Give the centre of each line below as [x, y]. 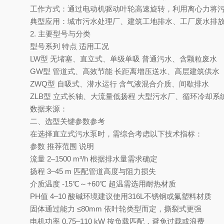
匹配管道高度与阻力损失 [115, 171]
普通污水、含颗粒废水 [179, 59]
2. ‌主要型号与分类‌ [60, 34]
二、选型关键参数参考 [67, 121]
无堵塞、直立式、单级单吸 [95, 59]
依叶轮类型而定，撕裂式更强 [153, 209]
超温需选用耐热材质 [142, 184]
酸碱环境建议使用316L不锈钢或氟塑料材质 [140, 196]
